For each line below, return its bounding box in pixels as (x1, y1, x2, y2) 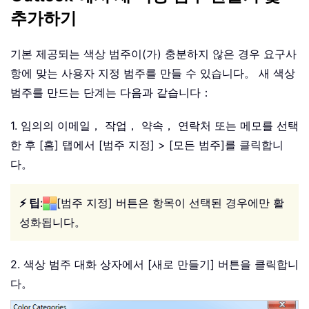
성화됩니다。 (19, 215, 86, 229)
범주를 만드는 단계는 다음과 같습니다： (10, 85, 212, 99)
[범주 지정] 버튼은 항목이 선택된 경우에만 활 (57, 195, 284, 210)
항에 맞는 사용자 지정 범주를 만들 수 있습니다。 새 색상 (10, 66, 295, 80)
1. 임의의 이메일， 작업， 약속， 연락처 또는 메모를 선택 (10, 118, 299, 132)
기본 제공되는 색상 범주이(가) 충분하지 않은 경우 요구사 (10, 46, 297, 61)
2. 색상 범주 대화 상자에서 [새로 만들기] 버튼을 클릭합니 (10, 257, 299, 271)
